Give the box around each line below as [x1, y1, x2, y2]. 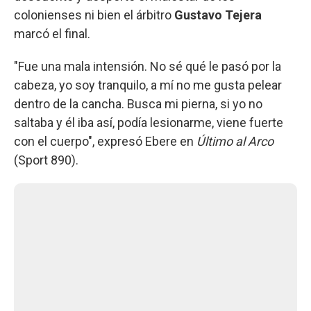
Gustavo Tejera [174, 7, 262, 22]
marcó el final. [14, 26, 90, 41]
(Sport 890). [14, 152, 78, 167]
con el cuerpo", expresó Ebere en [14, 133, 196, 149]
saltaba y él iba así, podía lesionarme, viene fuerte [14, 115, 283, 130]
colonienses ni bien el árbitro [14, 7, 174, 22]
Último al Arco [196, 133, 274, 149]
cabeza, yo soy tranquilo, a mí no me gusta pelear [14, 77, 282, 92]
